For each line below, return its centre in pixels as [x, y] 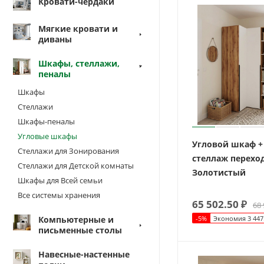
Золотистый [219, 172]
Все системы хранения [59, 195]
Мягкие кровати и [78, 28]
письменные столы [80, 230]
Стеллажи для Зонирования [68, 151]
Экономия [230, 218]
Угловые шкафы [47, 136]
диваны [55, 39]
